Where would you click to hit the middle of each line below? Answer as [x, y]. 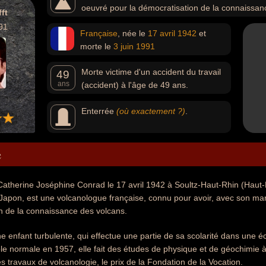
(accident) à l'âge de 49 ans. [135, 85]
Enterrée [99, 111]
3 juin [123, 46]
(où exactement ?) [151, 111]
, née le [133, 33]
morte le [97, 46]
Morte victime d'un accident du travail [151, 72]
